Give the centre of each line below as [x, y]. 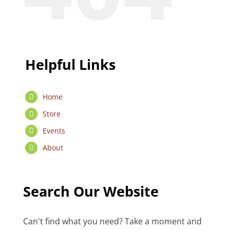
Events [54, 131]
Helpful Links [71, 65]
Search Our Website [91, 191]
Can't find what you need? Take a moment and [112, 222]
